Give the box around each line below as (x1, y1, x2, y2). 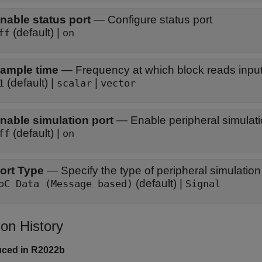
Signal (185, 178, 220, 189)
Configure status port (108, 13, 212, 26)
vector (101, 78, 136, 89)
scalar (57, 78, 92, 89)
